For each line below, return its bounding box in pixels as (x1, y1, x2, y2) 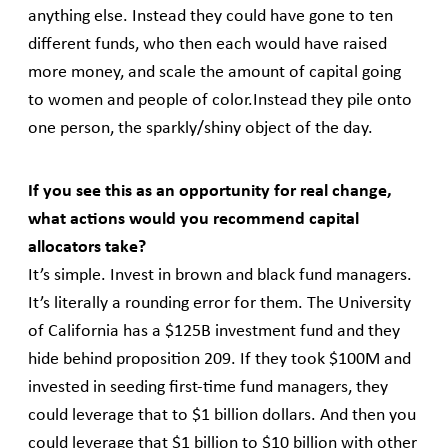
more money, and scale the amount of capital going (28, 64, 401, 82)
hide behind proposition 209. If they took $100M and (28, 351, 411, 369)
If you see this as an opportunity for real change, (28, 183, 392, 201)
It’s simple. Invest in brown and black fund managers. (28, 267, 412, 285)
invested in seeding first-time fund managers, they (28, 379, 388, 397)
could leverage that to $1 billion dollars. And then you (28, 407, 416, 425)
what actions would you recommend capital (28, 211, 359, 229)
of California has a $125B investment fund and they (28, 323, 400, 341)
